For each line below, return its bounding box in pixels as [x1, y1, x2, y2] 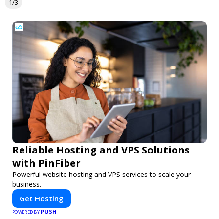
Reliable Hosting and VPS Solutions [12, 143, 190, 157]
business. [12, 179, 41, 189]
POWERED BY [12, 209, 41, 216]
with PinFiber [12, 156, 81, 170]
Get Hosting [20, 194, 64, 204]
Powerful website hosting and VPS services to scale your [12, 170, 191, 179]
